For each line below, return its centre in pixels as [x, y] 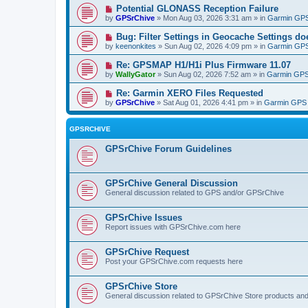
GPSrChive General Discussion [172, 183]
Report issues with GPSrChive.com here [173, 227]
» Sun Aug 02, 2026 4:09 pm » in [212, 46]
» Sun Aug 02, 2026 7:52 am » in [211, 74]
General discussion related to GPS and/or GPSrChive [195, 192]
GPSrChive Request [147, 252]
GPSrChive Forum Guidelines [168, 148]
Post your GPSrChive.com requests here [174, 261]
